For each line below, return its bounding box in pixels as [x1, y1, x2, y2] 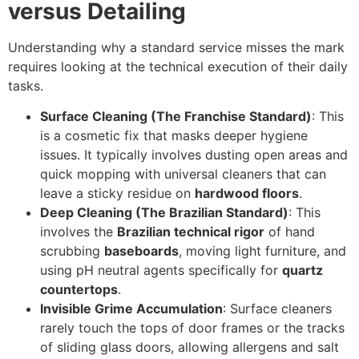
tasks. [8, 77, 43, 94]
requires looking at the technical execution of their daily [8, 58, 348, 75]
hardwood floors [195, 184, 299, 201]
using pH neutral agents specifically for [40, 261, 282, 278]
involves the [40, 223, 117, 240]
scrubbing [40, 242, 104, 259]
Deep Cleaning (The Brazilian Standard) [40, 204, 288, 220]
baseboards [104, 242, 179, 259]
